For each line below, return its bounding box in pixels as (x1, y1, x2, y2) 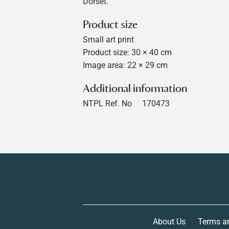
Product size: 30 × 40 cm (83, 48, 172, 58)
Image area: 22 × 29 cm (83, 60, 168, 71)
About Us (152, 216, 186, 226)
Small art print (83, 35, 134, 45)
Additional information (83, 81, 187, 95)
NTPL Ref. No (83, 99, 132, 109)
